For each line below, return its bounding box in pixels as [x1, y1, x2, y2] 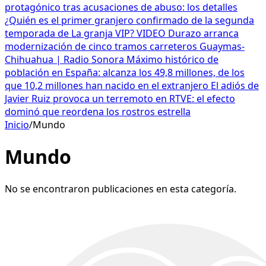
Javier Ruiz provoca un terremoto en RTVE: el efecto [5, 92, 235, 105]
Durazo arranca [168, 27, 239, 40]
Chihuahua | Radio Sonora [5, 53, 126, 66]
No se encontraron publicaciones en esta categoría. [5, 182, 236, 195]
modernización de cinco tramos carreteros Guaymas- [5, 40, 245, 53]
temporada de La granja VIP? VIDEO [5, 27, 168, 40]
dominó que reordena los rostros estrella [5, 105, 191, 118]
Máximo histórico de [126, 53, 218, 66]
